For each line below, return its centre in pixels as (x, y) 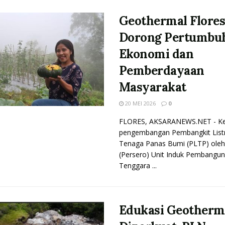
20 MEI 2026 (139, 103)
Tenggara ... (138, 165)
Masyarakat (152, 87)
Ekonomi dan (156, 54)
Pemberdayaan (161, 71)
